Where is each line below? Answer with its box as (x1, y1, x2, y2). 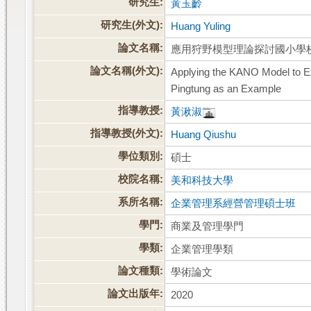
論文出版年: (108, 288, 164, 300)
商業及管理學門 (171, 221, 244, 233)
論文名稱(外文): (90, 65, 164, 77)
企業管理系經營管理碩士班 (171, 198, 296, 210)
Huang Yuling (171, 21, 231, 33)
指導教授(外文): (90, 128, 164, 140)
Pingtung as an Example (171, 83, 282, 95)
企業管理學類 (171, 244, 234, 255)
